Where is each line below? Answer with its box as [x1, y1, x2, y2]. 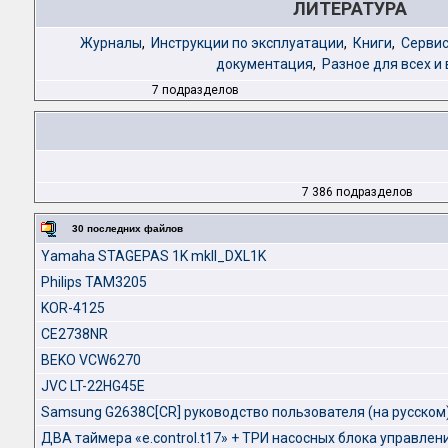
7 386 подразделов [301, 185, 413, 199]
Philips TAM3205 [41, 274, 147, 290]
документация [215, 56, 313, 72]
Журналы [79, 35, 142, 51]
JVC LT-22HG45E [41, 378, 145, 394]
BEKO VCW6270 [41, 352, 141, 368]
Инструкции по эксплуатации [150, 35, 344, 51]
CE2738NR [41, 326, 108, 342]
